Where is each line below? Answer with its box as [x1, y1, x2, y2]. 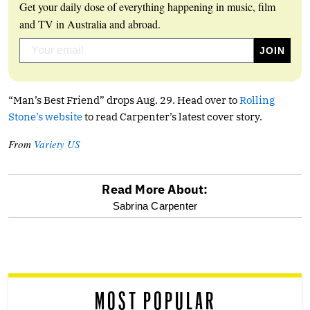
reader [8, 264, 74, 286]
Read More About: [102, 181, 208, 197]
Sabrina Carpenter [112, 199, 198, 212]
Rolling [239, 93, 275, 107]
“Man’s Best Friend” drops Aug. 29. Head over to [8, 93, 239, 107]
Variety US [34, 136, 80, 151]
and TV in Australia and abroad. [19, 16, 161, 31]
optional [8, 197, 93, 218]
